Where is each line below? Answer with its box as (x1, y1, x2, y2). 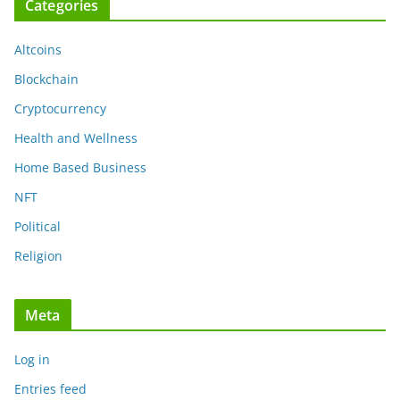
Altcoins (14, 40, 62, 58)
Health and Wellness (14, 129, 137, 146)
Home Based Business (14, 158, 146, 176)
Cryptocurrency (14, 99, 106, 117)
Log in (14, 350, 50, 368)
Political (14, 217, 61, 235)
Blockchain (14, 70, 79, 87)
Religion (14, 246, 62, 264)
